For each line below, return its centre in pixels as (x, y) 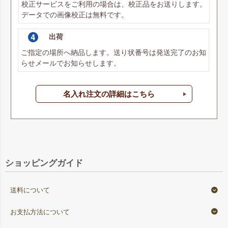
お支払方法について (40, 212)
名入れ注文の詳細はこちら (109, 94)
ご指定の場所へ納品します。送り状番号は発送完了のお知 (113, 53)
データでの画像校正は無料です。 (75, 15)
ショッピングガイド (44, 163)
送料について (30, 191)
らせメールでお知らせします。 (70, 63)
